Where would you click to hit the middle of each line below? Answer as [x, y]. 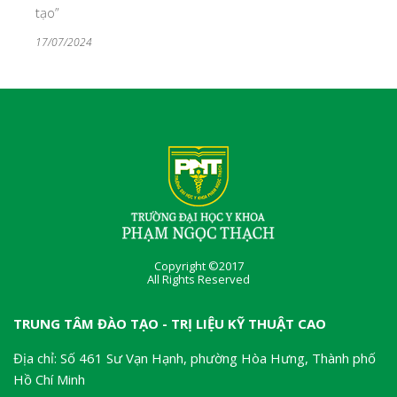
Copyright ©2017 [198, 265]
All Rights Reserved [198, 279]
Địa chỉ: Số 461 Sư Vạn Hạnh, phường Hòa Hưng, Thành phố [195, 358]
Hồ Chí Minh [51, 379]
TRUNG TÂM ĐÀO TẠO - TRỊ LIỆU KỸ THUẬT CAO [170, 323]
